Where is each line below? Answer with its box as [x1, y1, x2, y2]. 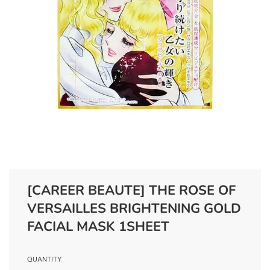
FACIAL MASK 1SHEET [27, 218, 169, 236]
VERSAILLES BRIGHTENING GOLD [27, 199, 241, 218]
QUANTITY [27, 255, 61, 263]
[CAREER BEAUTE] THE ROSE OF [27, 181, 236, 199]
